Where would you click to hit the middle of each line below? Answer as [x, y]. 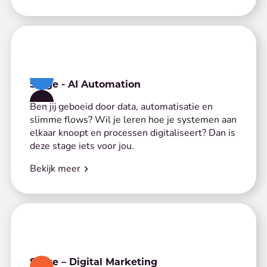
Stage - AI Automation [85, 83]
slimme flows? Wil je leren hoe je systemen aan [133, 119]
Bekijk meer [55, 167]
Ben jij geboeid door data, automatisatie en [121, 105]
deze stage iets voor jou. [82, 145]
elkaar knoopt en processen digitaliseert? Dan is [132, 132]
